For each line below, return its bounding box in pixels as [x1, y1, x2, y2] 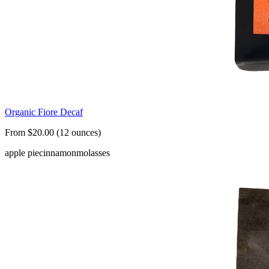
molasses [76, 148, 110, 159]
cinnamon [39, 148, 76, 159]
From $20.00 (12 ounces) [5, 127, 101, 138]
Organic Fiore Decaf [5, 107, 83, 118]
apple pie [5, 148, 39, 159]
